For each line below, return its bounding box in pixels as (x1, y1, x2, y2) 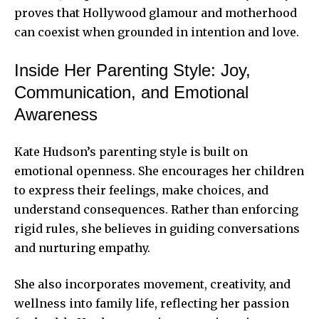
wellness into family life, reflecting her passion (14, 296, 289, 310)
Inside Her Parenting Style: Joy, (14, 60, 251, 80)
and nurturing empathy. (14, 240, 150, 255)
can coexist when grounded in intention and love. (14, 24, 299, 39)
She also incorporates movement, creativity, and (14, 276, 291, 291)
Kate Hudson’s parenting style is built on (14, 144, 248, 159)
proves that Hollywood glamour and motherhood (14, 5, 297, 20)
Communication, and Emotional (14, 82, 249, 102)
